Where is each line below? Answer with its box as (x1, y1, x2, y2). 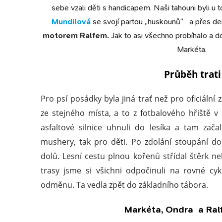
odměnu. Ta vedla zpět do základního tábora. (40, 179, 208, 190)
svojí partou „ (103, 16, 148, 27)
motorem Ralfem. (43, 30, 111, 41)
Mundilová (52, 16, 93, 27)
